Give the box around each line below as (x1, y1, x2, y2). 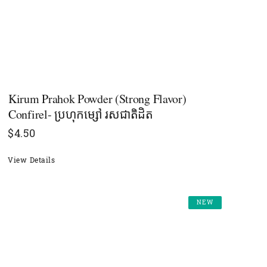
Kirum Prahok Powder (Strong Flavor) (8, 90, 187, 107)
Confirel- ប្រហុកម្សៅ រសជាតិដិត (8, 105, 153, 122)
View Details (8, 153, 55, 167)
